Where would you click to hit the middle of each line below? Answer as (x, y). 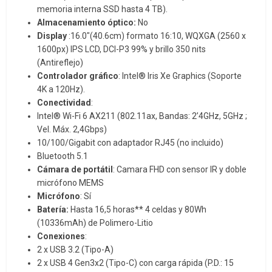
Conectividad (64, 102)
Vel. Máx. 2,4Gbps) (72, 129)
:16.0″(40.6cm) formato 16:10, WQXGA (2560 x (157, 36)
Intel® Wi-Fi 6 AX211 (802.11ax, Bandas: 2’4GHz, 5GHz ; (142, 116)
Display (52, 36)
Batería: (54, 209)
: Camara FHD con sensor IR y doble (180, 169)
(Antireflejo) (60, 62)
